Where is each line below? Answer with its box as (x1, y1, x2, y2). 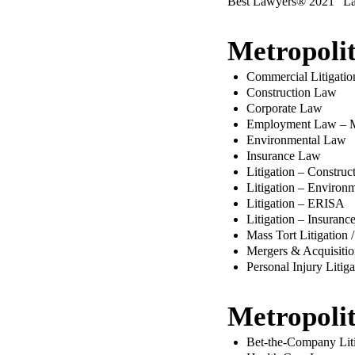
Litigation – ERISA (246, 197, 345, 210)
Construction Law (246, 86, 337, 99)
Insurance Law (246, 149, 321, 162)
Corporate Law (246, 101, 323, 115)
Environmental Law (246, 133, 346, 147)
